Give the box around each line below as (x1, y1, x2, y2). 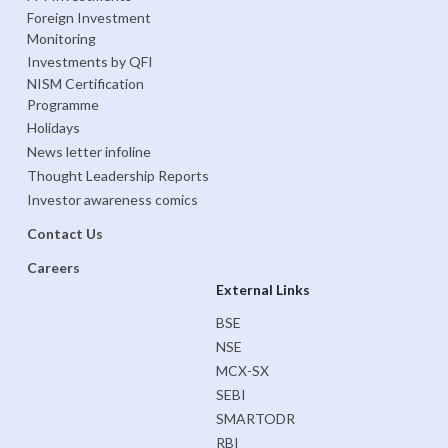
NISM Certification (26, 75, 144, 93)
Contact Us (26, 224, 103, 242)
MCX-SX (215, 361, 269, 379)
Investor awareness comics (26, 190, 198, 208)
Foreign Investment (26, 9, 151, 27)
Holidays (26, 118, 80, 136)
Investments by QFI (26, 52, 153, 70)
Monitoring (26, 30, 96, 48)
